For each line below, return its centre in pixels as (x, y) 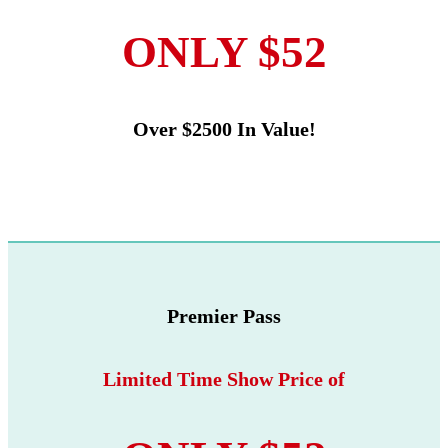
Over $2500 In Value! (224, 129)
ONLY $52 (224, 52)
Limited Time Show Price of (224, 379)
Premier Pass (224, 316)
